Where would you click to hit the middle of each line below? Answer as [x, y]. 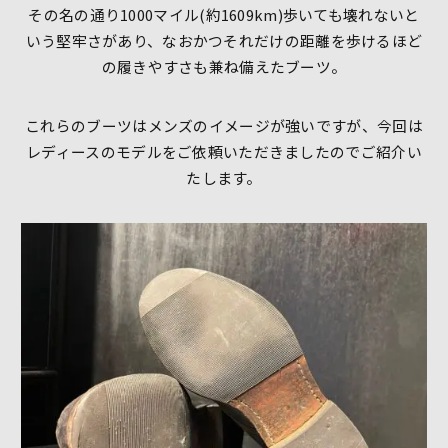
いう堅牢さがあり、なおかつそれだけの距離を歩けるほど [224, 41]
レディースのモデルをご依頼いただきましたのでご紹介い [224, 151]
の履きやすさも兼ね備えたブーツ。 [224, 67]
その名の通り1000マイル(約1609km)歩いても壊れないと [224, 15]
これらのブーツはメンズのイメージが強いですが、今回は [224, 125]
